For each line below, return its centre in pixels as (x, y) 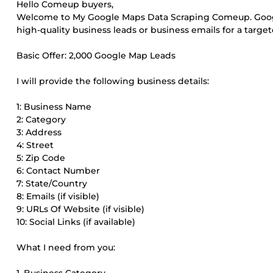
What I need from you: (66, 247)
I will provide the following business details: (113, 81)
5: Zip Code (41, 158)
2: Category (41, 119)
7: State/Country (52, 183)
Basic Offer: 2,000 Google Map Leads (96, 55)
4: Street (35, 145)
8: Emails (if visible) (58, 196)
